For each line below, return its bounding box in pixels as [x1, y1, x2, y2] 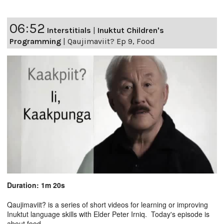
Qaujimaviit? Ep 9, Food [67, 36, 155, 46]
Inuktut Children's [97, 25, 164, 35]
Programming [9, 36, 61, 46]
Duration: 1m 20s [7, 179, 65, 190]
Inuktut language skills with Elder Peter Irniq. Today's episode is [7, 208, 209, 219]
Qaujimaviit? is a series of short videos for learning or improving [7, 199, 208, 209]
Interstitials [47, 25, 91, 35]
